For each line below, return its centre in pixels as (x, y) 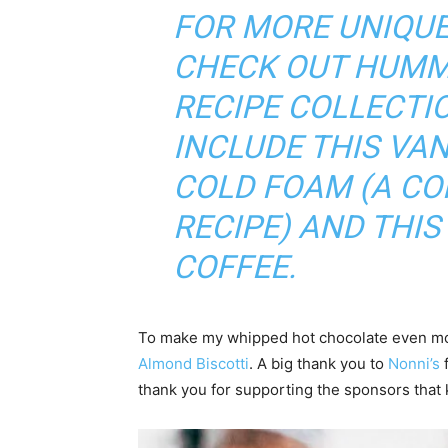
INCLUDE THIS (279, 146)
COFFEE (230, 266)
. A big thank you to (318, 363)
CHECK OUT (262, 66)
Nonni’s (414, 363)
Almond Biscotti (193, 363)
